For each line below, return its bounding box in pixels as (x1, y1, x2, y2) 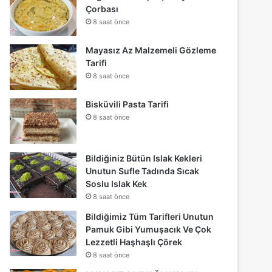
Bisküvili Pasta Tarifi (86, 99, 169, 110)
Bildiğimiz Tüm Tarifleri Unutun (86, 211, 214, 222)
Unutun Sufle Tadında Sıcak (86, 166, 200, 177)
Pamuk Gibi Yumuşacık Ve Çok (86, 224, 212, 235)
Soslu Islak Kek (86, 178, 148, 189)
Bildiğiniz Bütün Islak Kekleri (86, 153, 203, 164)
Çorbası (86, 4, 119, 15)
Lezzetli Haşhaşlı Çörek (86, 237, 183, 248)
